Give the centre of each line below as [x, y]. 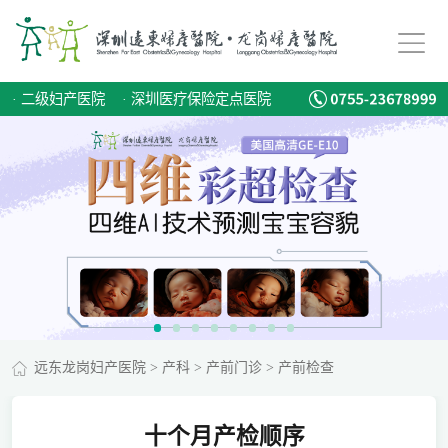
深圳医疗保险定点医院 [201, 98]
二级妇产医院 [62, 98]
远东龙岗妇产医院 [89, 368]
